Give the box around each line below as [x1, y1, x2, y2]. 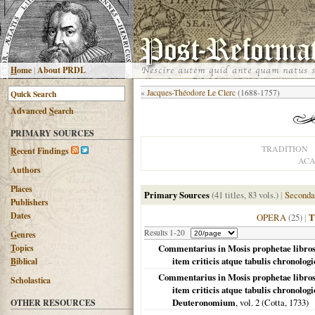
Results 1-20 [144, 227, 185, 238]
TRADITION [261, 143, 308, 155]
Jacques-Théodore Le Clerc [147, 87, 236, 98]
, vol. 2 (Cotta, [236, 296, 289, 309]
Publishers [11, 196, 49, 208]
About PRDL [37, 64, 86, 76]
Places [11, 183, 32, 195]
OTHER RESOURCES [11, 297, 96, 309]
